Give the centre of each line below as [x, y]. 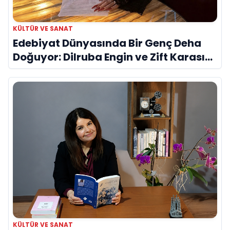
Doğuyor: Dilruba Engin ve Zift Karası [109, 57]
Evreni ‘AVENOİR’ [56, 71]
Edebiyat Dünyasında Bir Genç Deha [107, 43]
